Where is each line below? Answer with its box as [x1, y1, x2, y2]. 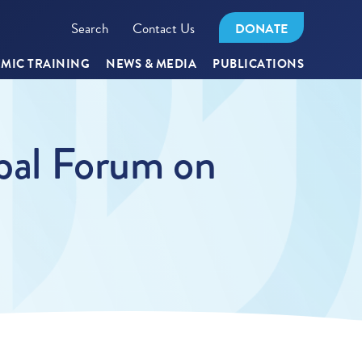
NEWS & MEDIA [106, 55, 196, 73]
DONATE [235, 19, 288, 39]
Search [71, 19, 108, 39]
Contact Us [133, 19, 195, 39]
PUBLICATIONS [213, 55, 304, 73]
